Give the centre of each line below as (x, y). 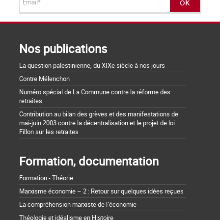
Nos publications (63, 48)
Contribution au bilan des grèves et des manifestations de (99, 114)
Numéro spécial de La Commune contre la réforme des (95, 92)
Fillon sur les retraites (49, 131)
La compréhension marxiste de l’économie (78, 204)
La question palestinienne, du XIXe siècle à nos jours (92, 65)
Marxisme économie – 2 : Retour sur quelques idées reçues (101, 191)
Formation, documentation (89, 161)
